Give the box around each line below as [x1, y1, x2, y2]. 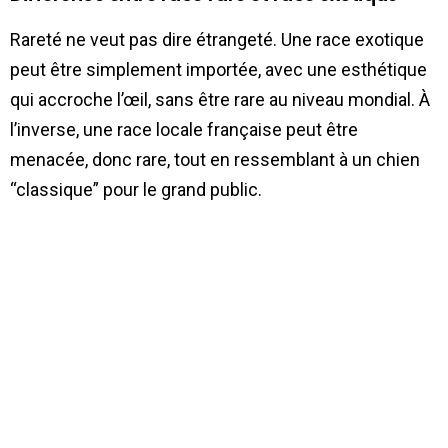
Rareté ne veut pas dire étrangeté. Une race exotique [10, 28, 424, 50]
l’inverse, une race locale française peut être [10, 118, 358, 140]
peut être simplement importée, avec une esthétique [10, 58, 427, 80]
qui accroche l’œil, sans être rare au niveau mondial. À [10, 88, 430, 110]
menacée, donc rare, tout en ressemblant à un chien [10, 148, 420, 170]
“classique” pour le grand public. [10, 178, 262, 200]
